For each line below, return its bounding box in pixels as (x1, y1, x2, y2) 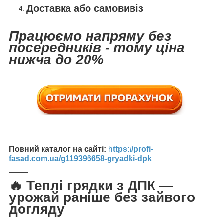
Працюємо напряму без (9, 28, 171, 44)
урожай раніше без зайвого (9, 190, 195, 205)
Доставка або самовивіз (26, 2, 143, 14)
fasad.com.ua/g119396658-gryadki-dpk (9, 154, 152, 163)
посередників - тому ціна (9, 40, 185, 55)
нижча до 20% (9, 51, 104, 67)
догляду (9, 201, 65, 217)
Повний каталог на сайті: (9, 145, 108, 153)
